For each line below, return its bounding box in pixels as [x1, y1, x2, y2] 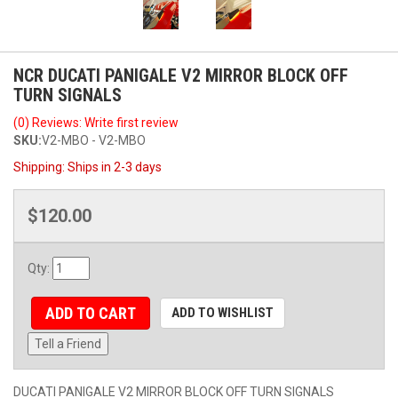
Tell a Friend [35, 337, 101, 352]
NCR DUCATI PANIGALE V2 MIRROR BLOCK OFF [13, 64, 348, 86]
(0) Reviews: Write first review [13, 115, 179, 130]
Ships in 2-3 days [68, 159, 162, 174]
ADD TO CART [44, 303, 136, 322]
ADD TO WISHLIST [171, 304, 274, 321]
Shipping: [13, 159, 68, 174]
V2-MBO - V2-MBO [42, 132, 146, 147]
